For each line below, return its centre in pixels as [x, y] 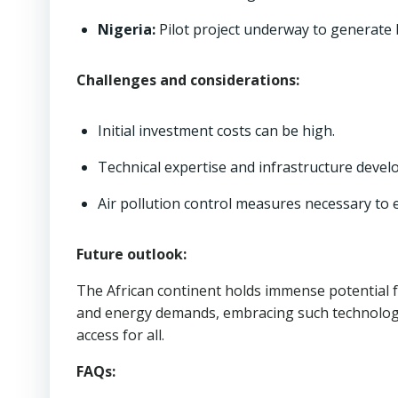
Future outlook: [131, 254]
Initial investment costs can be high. [216, 131]
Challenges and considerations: [188, 80]
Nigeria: [127, 29]
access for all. [120, 335]
